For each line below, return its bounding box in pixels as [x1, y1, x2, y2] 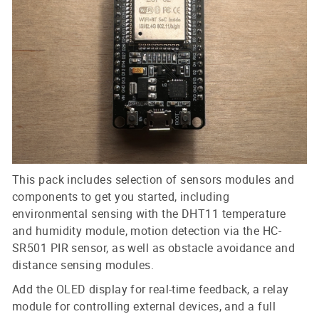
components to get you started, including [12, 188, 229, 204]
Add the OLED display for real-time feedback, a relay [12, 281, 289, 297]
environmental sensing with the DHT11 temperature [12, 205, 286, 221]
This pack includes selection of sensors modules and [12, 171, 294, 187]
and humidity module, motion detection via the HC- [12, 222, 282, 239]
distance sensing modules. [12, 256, 155, 273]
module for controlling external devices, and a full [12, 298, 276, 314]
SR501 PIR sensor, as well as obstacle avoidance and [12, 239, 295, 256]
